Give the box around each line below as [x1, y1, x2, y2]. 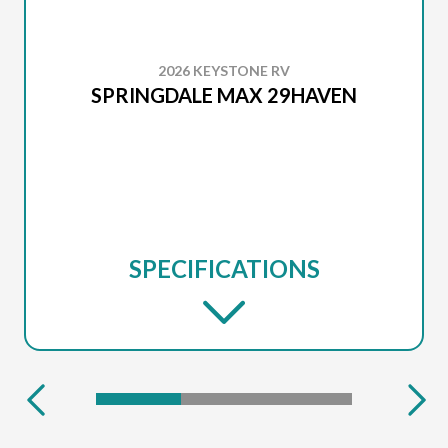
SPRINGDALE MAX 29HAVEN [91, 83, 357, 107]
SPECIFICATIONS [128, 254, 320, 283]
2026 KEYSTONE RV [158, 62, 290, 79]
